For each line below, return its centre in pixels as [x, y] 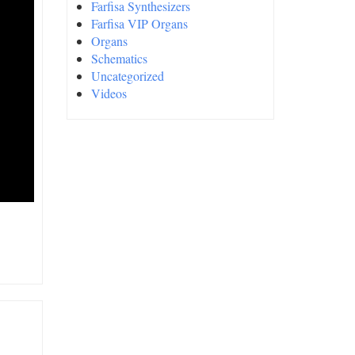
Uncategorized [127, 76]
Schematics [119, 58]
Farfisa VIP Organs [139, 23]
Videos [109, 93]
